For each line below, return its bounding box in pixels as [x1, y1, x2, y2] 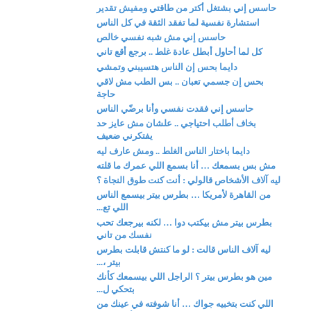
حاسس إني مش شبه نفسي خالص [96, 32, 226, 42]
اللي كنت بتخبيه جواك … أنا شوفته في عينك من [96, 299, 274, 310]
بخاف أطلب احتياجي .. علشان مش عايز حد [96, 118, 257, 129]
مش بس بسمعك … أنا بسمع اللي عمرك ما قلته [96, 160, 276, 171]
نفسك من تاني [96, 229, 153, 240]
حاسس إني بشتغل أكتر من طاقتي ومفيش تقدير [96, 2, 277, 13]
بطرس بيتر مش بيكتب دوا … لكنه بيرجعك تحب [96, 217, 273, 228]
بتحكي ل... [96, 284, 135, 294]
